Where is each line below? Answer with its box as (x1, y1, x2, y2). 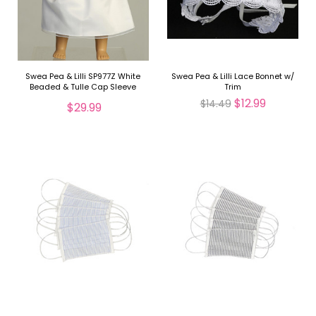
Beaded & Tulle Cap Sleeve (30, 80, 137, 92)
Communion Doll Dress (38, 91, 128, 103)
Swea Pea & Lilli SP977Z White (25, 70, 141, 82)
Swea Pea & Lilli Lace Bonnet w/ (171, 70, 295, 82)
